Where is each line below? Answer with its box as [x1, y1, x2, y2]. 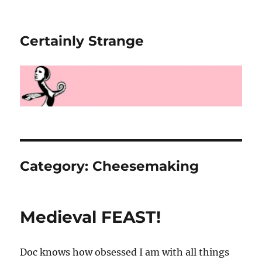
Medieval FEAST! [20, 206, 161, 227]
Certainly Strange [20, 33, 144, 49]
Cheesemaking [92, 157, 199, 174]
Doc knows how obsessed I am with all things [20, 246, 230, 258]
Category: [20, 157, 93, 174]
